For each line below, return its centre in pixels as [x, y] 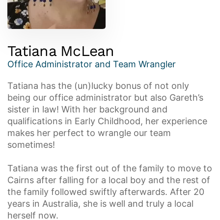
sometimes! [31, 145]
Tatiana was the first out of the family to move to [110, 168]
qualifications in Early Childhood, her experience [107, 121]
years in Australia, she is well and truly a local [100, 204]
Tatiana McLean [61, 51]
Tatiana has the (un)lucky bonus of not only [98, 86]
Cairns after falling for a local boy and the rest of [109, 180]
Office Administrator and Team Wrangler [92, 64]
